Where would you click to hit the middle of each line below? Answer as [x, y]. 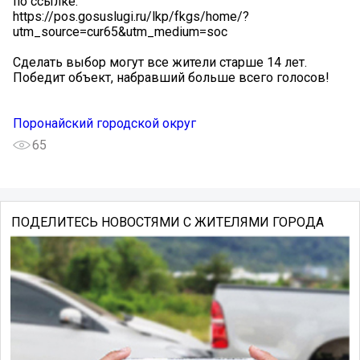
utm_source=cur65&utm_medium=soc [120, 32]
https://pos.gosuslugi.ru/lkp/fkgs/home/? [131, 17]
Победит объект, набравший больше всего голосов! [171, 78]
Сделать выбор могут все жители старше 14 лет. [160, 63]
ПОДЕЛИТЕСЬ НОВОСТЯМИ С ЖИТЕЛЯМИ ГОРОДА [167, 223]
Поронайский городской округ [104, 124]
